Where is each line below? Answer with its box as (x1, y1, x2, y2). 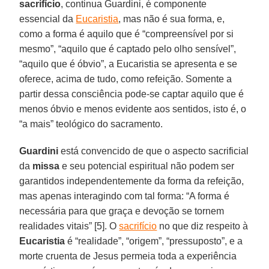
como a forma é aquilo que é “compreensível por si (19, 28, 234, 39)
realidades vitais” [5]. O (19, 220, 119, 231)
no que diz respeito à (157, 220, 249, 231)
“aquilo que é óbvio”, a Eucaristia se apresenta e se (19, 58, 238, 69)
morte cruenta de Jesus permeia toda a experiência (19, 250, 237, 261)
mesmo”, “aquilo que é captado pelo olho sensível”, (19, 43, 237, 54)
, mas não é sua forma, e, (118, 13, 225, 24)
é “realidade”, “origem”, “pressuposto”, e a (65, 235, 243, 246)
